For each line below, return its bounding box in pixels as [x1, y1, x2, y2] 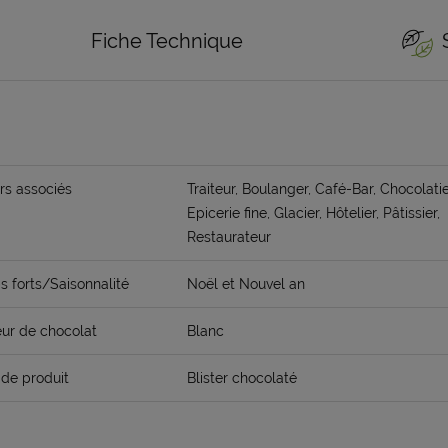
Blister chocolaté [187, 370, 297, 387]
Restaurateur [187, 229, 271, 246]
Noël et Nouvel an [187, 276, 305, 293]
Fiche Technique [91, 29, 243, 54]
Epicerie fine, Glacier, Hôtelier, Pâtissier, [187, 205, 440, 222]
